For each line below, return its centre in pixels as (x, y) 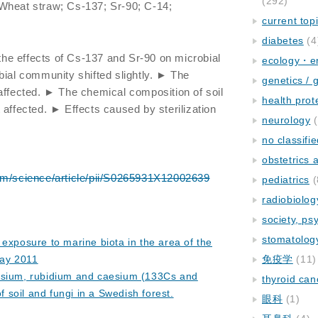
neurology (286, 120)
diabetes (283, 40)
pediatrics (286, 180)
